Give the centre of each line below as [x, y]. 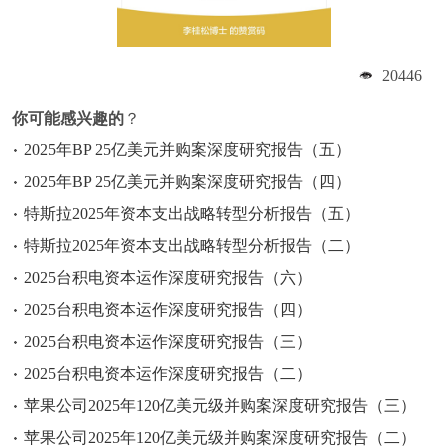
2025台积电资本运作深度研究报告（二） [168, 373]
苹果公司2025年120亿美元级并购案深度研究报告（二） [220, 437]
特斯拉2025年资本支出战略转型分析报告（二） [192, 245]
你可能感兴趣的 [68, 118]
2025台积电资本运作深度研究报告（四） [168, 309]
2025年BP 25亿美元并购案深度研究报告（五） [187, 149]
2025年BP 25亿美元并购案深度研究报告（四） [187, 181]
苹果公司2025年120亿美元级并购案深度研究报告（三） [220, 405]
